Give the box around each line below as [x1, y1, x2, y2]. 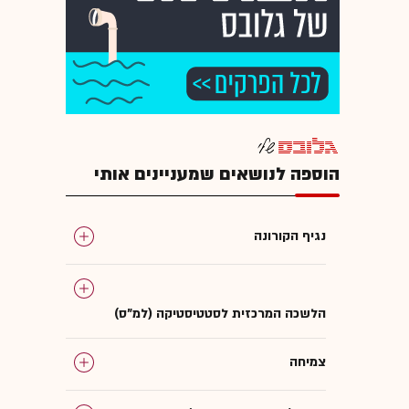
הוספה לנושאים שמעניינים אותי [94, 162, 340, 186]
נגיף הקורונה [254, 226, 326, 245]
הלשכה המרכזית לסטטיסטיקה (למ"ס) [114, 304, 326, 322]
